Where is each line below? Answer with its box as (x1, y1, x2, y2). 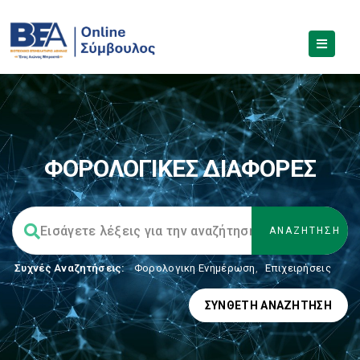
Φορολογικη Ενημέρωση (133, 262, 256, 274)
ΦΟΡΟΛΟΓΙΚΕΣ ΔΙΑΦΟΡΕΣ (44, 154, 316, 182)
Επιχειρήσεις (265, 262, 331, 274)
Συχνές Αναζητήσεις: (14, 262, 125, 274)
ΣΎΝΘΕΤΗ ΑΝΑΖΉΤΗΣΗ (204, 299, 332, 312)
